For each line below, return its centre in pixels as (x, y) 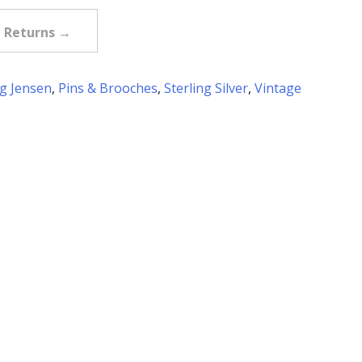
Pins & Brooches (107, 88)
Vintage (278, 88)
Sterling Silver (206, 88)
